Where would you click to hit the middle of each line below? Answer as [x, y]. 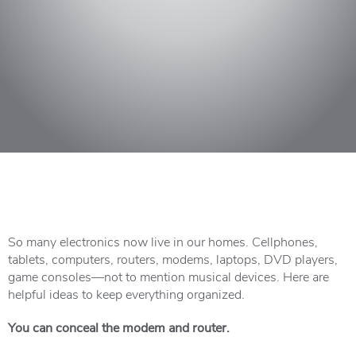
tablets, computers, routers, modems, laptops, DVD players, [173, 259]
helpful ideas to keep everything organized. [126, 294]
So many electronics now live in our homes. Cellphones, [163, 241]
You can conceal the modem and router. [119, 327]
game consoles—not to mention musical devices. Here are [168, 276]
